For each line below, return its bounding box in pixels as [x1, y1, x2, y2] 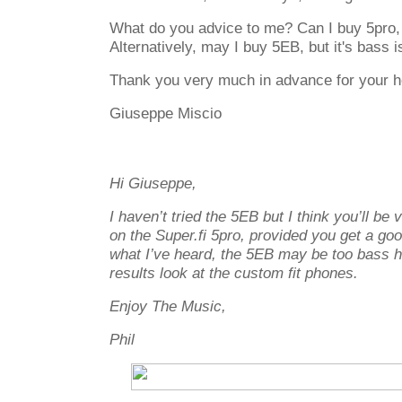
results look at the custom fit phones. [109, 264, 358, 282]
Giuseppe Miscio [109, 104, 222, 122]
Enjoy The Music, [109, 297, 226, 315]
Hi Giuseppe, [109, 174, 197, 192]
